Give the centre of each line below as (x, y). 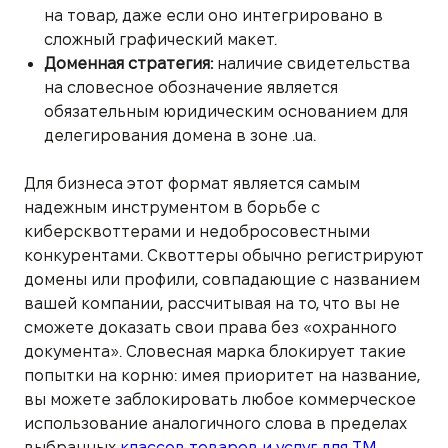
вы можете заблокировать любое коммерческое (220, 399)
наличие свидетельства (311, 63)
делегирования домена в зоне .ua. (180, 135)
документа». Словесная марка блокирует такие (215, 351)
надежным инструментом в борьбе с (172, 207)
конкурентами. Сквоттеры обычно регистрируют (224, 255)
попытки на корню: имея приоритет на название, (222, 375)
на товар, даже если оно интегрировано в (213, 15)
